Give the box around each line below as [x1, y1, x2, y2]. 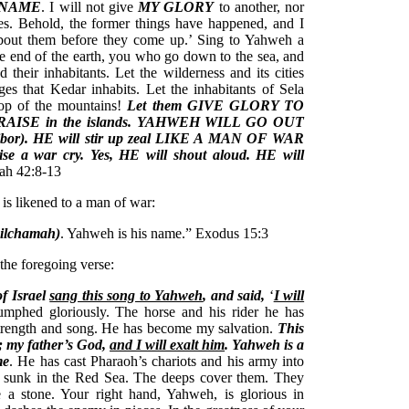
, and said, [203, 288, 269, 304]
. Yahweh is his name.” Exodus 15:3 [59, 225, 268, 242]
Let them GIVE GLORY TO [127, 98, 305, 114]
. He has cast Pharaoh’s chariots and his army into [9, 353, 305, 370]
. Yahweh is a [225, 337, 305, 353]
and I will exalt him [110, 337, 225, 353]
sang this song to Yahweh [49, 288, 204, 304]
